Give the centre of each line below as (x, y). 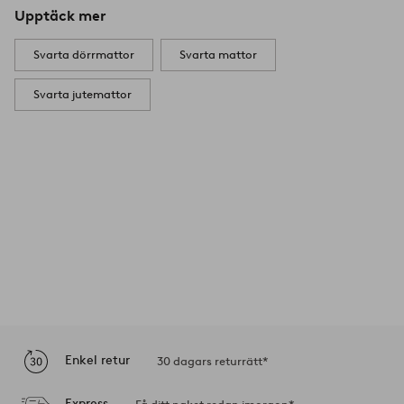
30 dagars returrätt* (212, 361)
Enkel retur (97, 360)
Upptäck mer (60, 15)
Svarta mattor (218, 54)
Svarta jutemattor (83, 94)
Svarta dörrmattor (84, 54)
